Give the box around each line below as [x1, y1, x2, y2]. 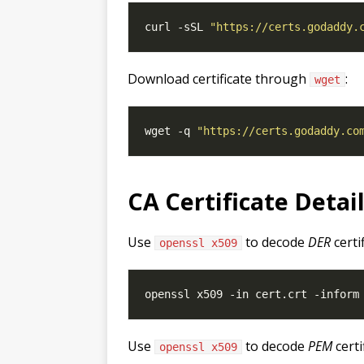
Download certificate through [128, 69, 310, 88]
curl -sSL [145, 19, 210, 33]
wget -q [145, 123, 197, 137]
